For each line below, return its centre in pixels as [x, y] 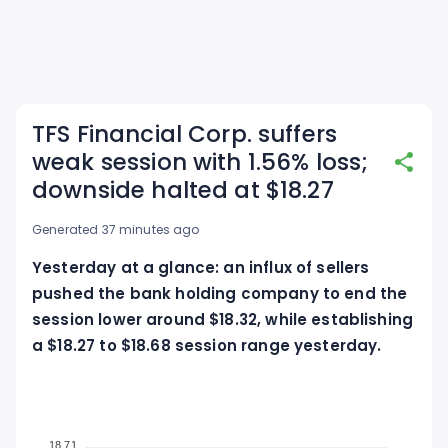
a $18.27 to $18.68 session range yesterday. [207, 345]
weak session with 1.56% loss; [200, 162]
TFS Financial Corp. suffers [185, 134]
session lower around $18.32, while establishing [223, 319]
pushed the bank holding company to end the [220, 293]
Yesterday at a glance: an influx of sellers [201, 267]
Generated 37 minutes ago [116, 229]
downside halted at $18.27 [183, 190]
